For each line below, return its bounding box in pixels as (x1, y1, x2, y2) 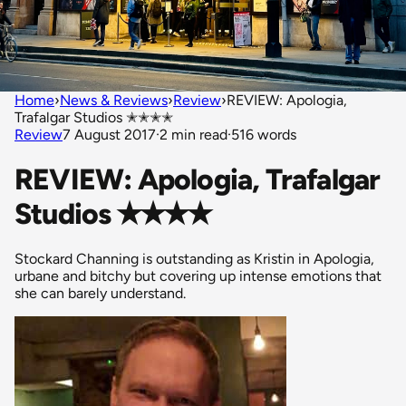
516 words (231, 125, 296, 143)
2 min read (159, 125, 227, 143)
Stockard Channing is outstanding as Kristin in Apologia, (14, 250, 374, 268)
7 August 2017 (63, 125, 156, 143)
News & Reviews (60, 91, 168, 109)
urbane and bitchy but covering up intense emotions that (14, 267, 382, 285)
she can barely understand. (14, 285, 186, 303)
